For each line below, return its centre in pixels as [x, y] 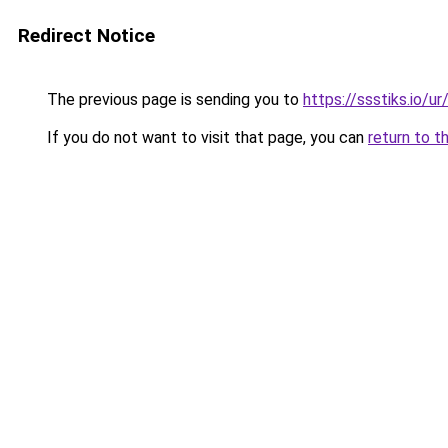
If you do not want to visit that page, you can [205, 137]
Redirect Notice [86, 35]
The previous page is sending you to [173, 99]
